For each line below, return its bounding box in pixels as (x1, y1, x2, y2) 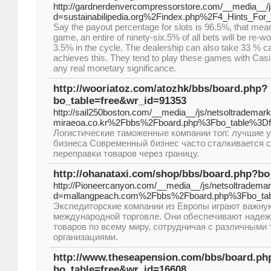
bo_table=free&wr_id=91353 (53, 95, 186, 106)
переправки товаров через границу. (53, 148, 199, 158)
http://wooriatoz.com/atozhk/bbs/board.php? (53, 83, 267, 94)
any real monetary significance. (53, 63, 176, 73)
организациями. (53, 232, 118, 242)
